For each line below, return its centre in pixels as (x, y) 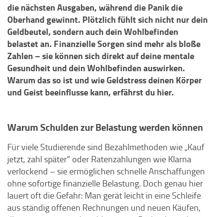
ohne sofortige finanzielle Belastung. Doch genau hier (105, 183)
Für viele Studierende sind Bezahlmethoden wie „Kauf (106, 147)
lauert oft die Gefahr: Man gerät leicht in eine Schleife (104, 195)
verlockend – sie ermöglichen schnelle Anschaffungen (106, 171)
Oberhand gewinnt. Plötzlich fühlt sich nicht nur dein (108, 19)
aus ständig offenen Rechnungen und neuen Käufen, (104, 207)
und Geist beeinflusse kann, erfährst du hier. (91, 92)
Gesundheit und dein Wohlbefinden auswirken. (96, 68)
